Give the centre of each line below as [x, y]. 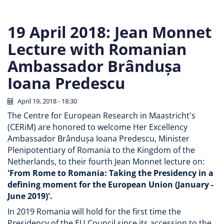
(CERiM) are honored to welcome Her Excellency [97, 127]
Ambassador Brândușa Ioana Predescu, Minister [98, 138]
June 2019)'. [31, 196]
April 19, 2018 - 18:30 [47, 101]
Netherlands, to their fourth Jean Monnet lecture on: [106, 161]
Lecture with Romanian [97, 49]
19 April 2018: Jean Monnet [109, 32]
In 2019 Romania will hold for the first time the [94, 211]
